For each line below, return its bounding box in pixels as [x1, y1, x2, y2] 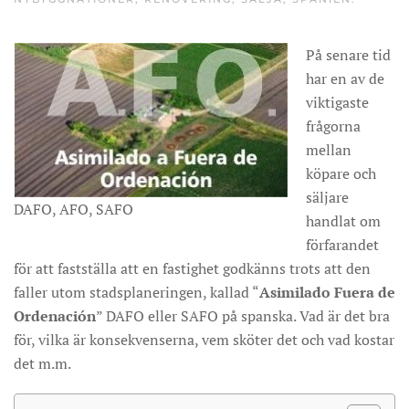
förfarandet [306, 235, 379, 255]
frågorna [306, 116, 361, 136]
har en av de [306, 68, 384, 89]
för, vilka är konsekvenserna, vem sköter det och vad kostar [14, 330, 394, 350]
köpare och [306, 163, 376, 184]
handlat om [306, 211, 381, 231]
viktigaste [306, 92, 369, 112]
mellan [306, 140, 351, 160]
